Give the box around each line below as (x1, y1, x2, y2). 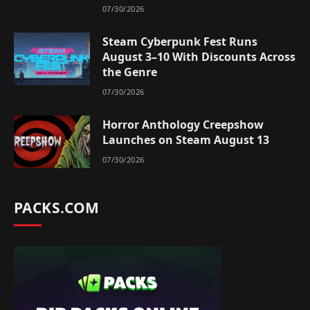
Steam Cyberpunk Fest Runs (102, 33, 257, 49)
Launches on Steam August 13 (102, 131, 269, 147)
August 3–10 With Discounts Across (102, 48, 295, 64)
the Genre (102, 64, 157, 80)
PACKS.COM (14, 197, 100, 217)
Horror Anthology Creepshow (102, 116, 264, 132)
